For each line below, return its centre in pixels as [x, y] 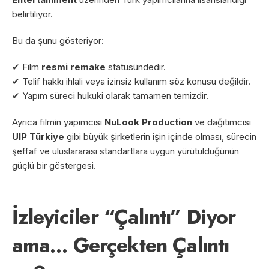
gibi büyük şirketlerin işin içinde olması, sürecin [160, 136]
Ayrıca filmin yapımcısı [58, 122]
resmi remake [74, 67]
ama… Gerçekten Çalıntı [121, 245]
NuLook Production [148, 122]
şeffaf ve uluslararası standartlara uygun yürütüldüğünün [125, 151]
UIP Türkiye [38, 136]
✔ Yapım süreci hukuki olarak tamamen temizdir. [110, 95]
